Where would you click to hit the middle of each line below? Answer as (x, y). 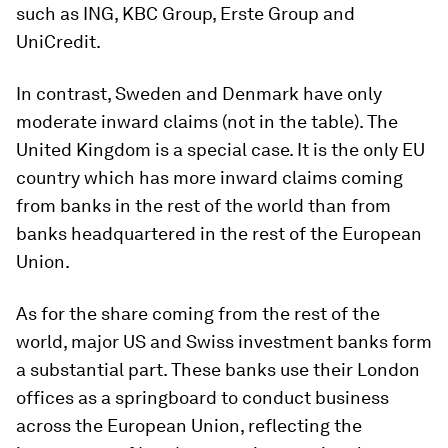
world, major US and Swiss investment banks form (224, 341)
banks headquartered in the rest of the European (219, 233)
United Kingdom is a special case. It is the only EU (220, 149)
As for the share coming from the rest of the (198, 313)
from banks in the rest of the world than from (203, 205)
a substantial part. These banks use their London (218, 369)
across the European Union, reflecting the (189, 425)
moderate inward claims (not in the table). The (207, 121)
